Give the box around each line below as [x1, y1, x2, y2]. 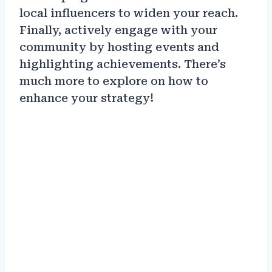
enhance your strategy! [19, 91, 154, 104]
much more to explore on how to [19, 74, 208, 87]
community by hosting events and [19, 40, 219, 53]
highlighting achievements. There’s [19, 57, 226, 70]
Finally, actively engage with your [19, 23, 217, 36]
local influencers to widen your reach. [19, 6, 238, 19]
